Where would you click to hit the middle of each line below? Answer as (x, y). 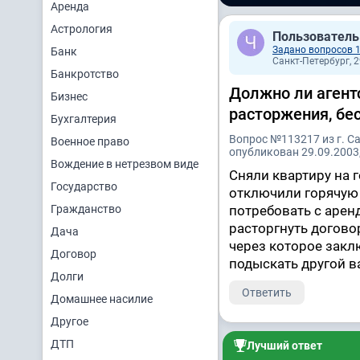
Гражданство (86, 209)
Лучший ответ (284, 346)
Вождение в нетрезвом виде (125, 164)
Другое (70, 321)
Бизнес (69, 96)
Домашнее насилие (102, 299)
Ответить (267, 293)
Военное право (90, 141)
